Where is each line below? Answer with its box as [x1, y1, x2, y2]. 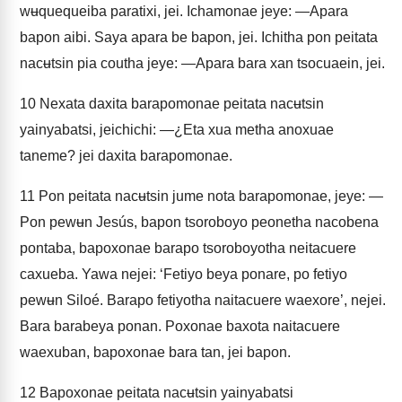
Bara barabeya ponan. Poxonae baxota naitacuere [20, 319, 340, 334]
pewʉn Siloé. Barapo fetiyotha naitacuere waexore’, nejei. [20, 293, 386, 308]
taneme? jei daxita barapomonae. [20, 148, 232, 163]
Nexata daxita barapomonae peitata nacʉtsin [36, 96, 324, 111]
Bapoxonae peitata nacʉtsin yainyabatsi [36, 385, 293, 400]
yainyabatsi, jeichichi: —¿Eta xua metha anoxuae [20, 122, 334, 137]
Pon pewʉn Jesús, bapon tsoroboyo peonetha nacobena [20, 214, 379, 230]
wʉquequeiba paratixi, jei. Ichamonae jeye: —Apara [20, 4, 348, 19]
